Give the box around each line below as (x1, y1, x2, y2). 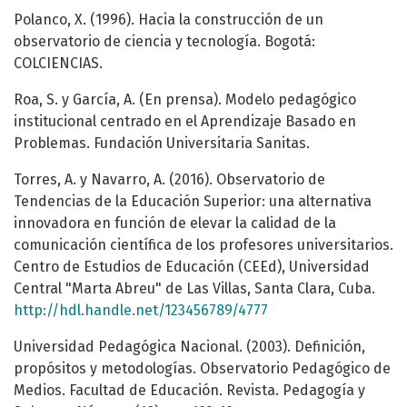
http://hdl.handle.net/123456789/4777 (14, 302, 268, 320)
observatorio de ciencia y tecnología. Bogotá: (14, 33, 315, 51)
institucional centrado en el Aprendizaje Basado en (14, 113, 356, 131)
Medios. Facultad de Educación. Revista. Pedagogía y (14, 382, 365, 400)
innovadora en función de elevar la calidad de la (14, 214, 336, 233)
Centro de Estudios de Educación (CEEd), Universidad (14, 258, 370, 276)
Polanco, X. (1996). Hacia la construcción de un (14, 11, 323, 29)
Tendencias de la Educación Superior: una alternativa (14, 193, 372, 211)
